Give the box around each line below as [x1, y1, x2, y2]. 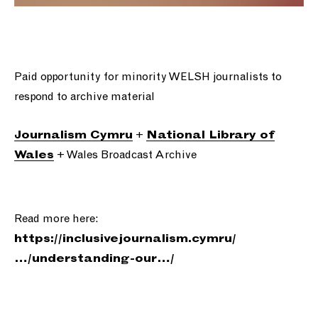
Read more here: [14, 213, 98, 224]
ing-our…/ [109, 253, 175, 264]
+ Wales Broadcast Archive [54, 149, 197, 160]
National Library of [146, 130, 275, 141]
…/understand [14, 253, 109, 264]
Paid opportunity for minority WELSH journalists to [14, 71, 282, 82]
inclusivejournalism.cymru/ [62, 234, 236, 244]
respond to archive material [14, 91, 155, 102]
